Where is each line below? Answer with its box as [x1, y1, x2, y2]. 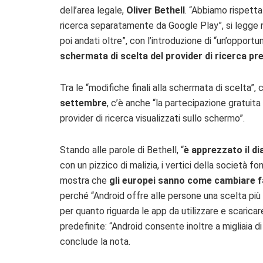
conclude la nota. [60, 235, 130, 247]
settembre [60, 97, 107, 109]
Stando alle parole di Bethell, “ [60, 144, 184, 156]
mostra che [60, 174, 109, 186]
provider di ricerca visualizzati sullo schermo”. [60, 112, 245, 124]
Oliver [126, 4, 152, 16]
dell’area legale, [60, 4, 126, 16]
